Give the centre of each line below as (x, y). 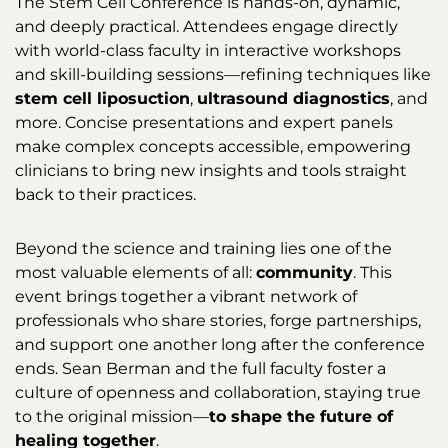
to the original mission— (112, 417)
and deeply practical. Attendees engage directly (206, 27)
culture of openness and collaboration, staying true (218, 393)
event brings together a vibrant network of (186, 297)
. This (372, 273)
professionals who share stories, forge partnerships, (218, 321)
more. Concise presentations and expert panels (204, 123)
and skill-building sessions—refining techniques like (223, 75)
